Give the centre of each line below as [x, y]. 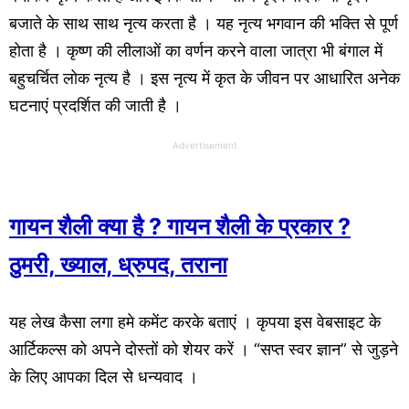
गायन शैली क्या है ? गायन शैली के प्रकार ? [180, 226]
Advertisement [204, 145]
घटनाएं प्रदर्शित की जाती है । [107, 106]
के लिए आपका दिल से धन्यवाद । [104, 377]
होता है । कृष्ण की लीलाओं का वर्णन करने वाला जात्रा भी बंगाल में [196, 51]
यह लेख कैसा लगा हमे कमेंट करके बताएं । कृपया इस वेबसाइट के [195, 322]
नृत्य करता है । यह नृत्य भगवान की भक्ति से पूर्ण [261, 24]
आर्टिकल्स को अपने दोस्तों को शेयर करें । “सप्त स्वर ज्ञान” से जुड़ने [204, 350]
